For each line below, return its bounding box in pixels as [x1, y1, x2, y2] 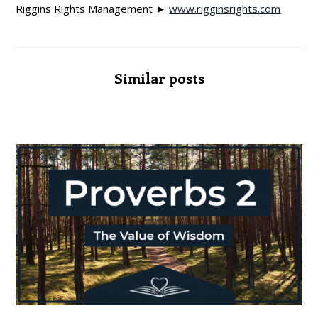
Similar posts [114, 68, 204, 88]
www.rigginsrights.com [169, 1, 281, 16]
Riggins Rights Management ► [16, 1, 170, 16]
